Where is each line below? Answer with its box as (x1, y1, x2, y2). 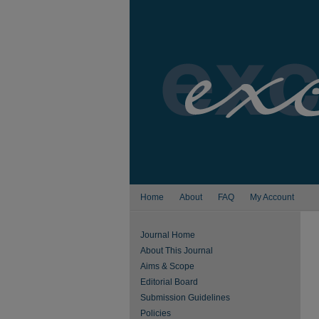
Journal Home (140, 230, 195, 240)
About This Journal (140, 246, 213, 256)
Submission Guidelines (140, 293, 230, 303)
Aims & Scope (140, 261, 194, 271)
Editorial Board (140, 277, 198, 287)
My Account (250, 192, 294, 202)
